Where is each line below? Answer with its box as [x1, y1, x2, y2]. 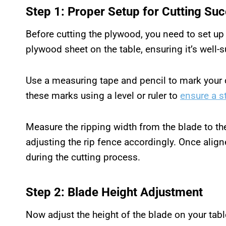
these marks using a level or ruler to [26, 89, 180, 101]
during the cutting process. [26, 151, 140, 163]
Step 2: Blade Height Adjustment [26, 185, 203, 199]
